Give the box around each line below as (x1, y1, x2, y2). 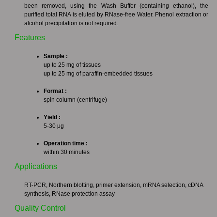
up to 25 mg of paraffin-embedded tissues (44, 70, 153, 77)
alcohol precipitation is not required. (24, 20, 118, 27)
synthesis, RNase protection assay (24, 190, 115, 197)
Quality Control (15, 204, 66, 212)
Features (15, 33, 45, 42)
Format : (44, 88, 67, 94)
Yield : (44, 114, 61, 121)
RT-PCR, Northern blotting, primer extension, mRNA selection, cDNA (24, 182, 203, 188)
